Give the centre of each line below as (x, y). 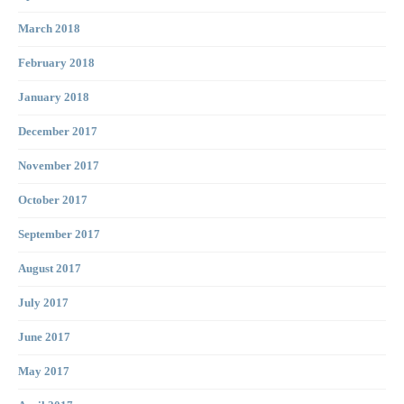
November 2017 (59, 166)
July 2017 (43, 303)
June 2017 (44, 338)
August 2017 (50, 269)
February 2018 (56, 64)
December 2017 (58, 132)
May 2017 (44, 372)
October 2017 (53, 201)
